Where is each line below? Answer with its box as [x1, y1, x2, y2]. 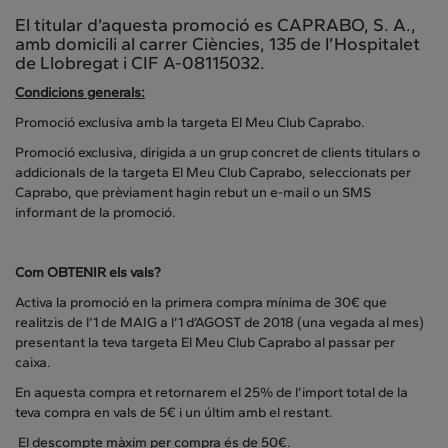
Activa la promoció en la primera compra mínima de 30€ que [15, 294, 387, 312]
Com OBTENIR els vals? [15, 264, 161, 282]
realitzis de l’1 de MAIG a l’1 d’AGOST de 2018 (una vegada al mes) [15, 314, 424, 332]
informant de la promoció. [15, 204, 176, 222]
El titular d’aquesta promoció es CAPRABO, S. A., [15, 14, 416, 37]
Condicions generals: [15, 84, 145, 102]
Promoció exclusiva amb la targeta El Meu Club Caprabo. [15, 114, 365, 132]
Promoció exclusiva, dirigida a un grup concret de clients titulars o [15, 144, 420, 162]
